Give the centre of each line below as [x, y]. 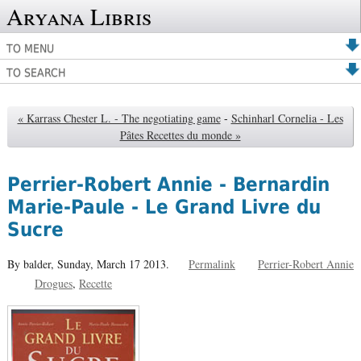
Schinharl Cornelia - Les [287, 118]
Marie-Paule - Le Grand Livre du [164, 207]
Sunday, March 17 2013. [114, 263]
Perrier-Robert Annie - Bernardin [168, 185]
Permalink [212, 263]
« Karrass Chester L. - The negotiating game [119, 118]
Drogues [53, 283]
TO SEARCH [36, 73]
